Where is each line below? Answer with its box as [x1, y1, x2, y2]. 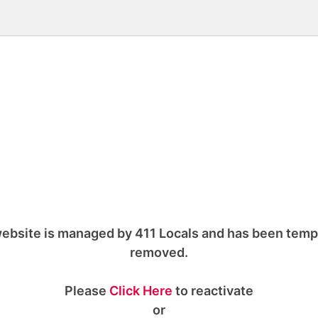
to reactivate [172, 283, 253, 298]
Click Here [109, 283, 172, 298]
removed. [130, 244, 188, 260]
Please [65, 283, 109, 298]
